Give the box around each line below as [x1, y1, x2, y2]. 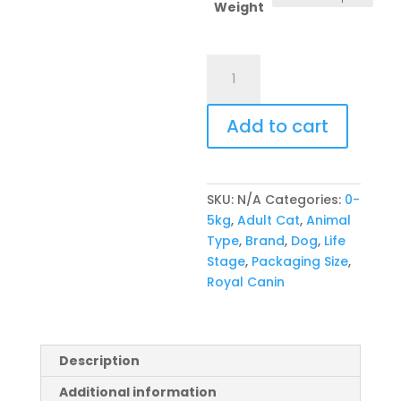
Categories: [265, 191, 346, 209]
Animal [306, 211, 352, 229]
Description [58, 352, 140, 370]
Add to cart [226, 114, 329, 139]
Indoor [206, 116, 251, 134]
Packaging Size [252, 252, 349, 270]
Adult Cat [237, 211, 301, 229]
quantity [206, 158, 261, 175]
